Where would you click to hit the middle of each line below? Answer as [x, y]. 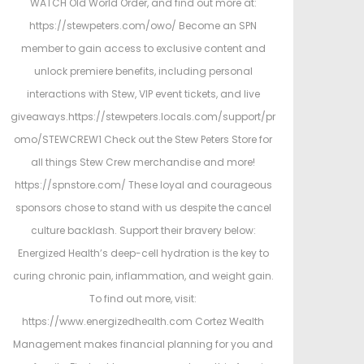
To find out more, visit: [143, 299]
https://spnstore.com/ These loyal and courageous [143, 185]
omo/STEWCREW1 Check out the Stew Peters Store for [143, 139]
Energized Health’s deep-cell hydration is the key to [143, 253]
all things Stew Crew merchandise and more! [143, 162]
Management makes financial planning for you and [143, 344]
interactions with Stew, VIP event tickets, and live [143, 94]
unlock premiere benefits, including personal [143, 71]
